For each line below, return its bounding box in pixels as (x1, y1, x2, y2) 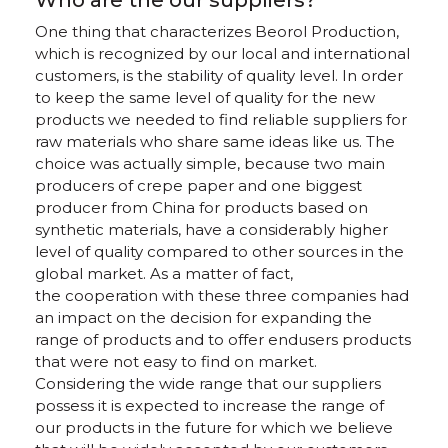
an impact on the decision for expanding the (35, 308, 372, 327)
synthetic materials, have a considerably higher (35, 220, 388, 239)
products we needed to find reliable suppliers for (35, 110, 407, 129)
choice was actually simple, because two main (35, 154, 385, 173)
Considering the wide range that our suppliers (35, 374, 381, 393)
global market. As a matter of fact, (35, 264, 293, 283)
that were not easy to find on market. (35, 352, 317, 371)
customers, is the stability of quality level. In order (35, 66, 403, 85)
